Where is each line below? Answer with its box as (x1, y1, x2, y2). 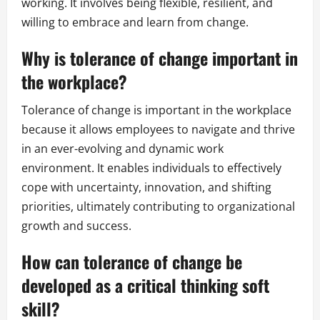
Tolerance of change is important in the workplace (21, 102, 291, 119)
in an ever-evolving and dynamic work (21, 141, 224, 157)
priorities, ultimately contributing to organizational (21, 199, 295, 215)
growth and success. (21, 218, 131, 234)
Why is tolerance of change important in (21, 45, 298, 71)
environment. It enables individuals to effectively (21, 160, 281, 176)
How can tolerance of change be (21, 249, 242, 275)
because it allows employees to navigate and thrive (21, 121, 295, 138)
